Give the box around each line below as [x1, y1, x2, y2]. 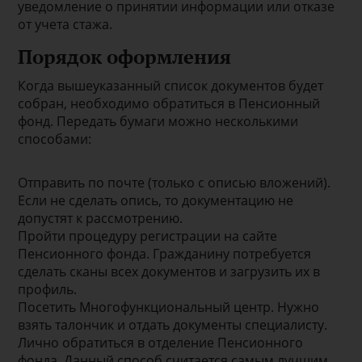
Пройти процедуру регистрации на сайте [18, 226, 278, 245]
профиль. [18, 280, 78, 298]
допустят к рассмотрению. [18, 208, 183, 227]
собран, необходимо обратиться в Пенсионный [18, 94, 321, 112]
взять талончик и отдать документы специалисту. [18, 315, 328, 334]
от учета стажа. [18, 15, 113, 33]
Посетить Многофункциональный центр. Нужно [18, 297, 320, 316]
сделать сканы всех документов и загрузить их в [18, 262, 321, 280]
